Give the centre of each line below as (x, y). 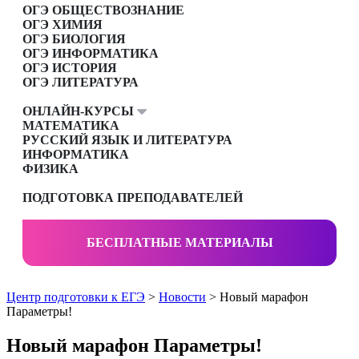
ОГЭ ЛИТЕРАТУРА (81, 83)
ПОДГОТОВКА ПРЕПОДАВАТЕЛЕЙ (133, 198)
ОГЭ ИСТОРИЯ (70, 68)
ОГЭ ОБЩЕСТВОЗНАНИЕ (103, 10)
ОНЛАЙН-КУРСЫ (80, 111)
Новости (182, 297)
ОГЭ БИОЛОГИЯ (74, 39)
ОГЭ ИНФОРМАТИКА (91, 54)
